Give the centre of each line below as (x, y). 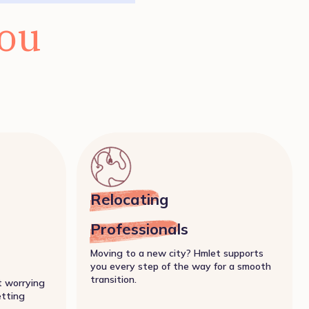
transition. (114, 279)
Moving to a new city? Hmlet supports (177, 253)
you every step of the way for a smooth (181, 266)
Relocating (130, 199)
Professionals (140, 229)
